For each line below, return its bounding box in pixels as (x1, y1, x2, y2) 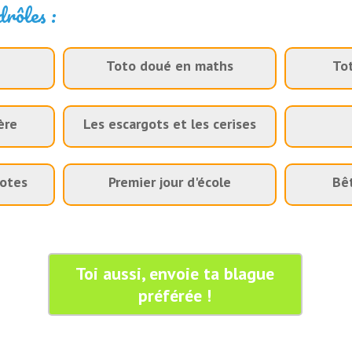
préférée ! (138, 284, 212, 306)
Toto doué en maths (105, 57, 233, 75)
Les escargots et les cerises (82, 115, 256, 133)
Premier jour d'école (108, 173, 231, 191)
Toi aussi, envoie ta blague (75, 262, 275, 284)
